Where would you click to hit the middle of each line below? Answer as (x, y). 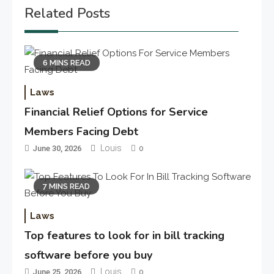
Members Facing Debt (82, 131)
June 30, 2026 (57, 148)
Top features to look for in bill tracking (125, 235)
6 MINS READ (67, 62)
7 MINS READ (67, 186)
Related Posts (67, 13)
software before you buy (89, 255)
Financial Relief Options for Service (117, 112)
